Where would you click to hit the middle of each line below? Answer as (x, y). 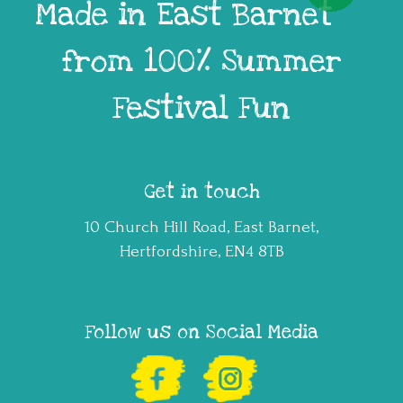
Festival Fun (201, 109)
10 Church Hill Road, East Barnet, (201, 227)
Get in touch (201, 192)
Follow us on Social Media (201, 332)
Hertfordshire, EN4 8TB (201, 251)
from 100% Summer (201, 62)
